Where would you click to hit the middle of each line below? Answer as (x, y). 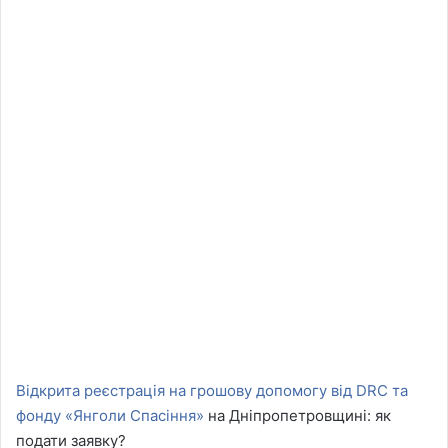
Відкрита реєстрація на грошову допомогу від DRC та (212, 390)
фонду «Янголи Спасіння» (110, 415)
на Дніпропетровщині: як (297, 415)
